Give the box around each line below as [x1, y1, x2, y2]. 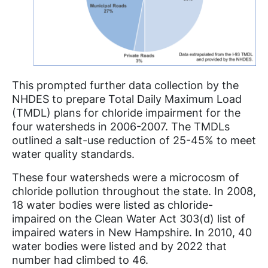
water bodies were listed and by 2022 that [12, 239, 227, 252]
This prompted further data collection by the [12, 78, 239, 92]
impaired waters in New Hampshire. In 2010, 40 [12, 226, 252, 239]
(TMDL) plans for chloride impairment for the [12, 106, 240, 119]
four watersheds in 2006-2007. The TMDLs [12, 120, 230, 133]
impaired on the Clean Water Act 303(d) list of [12, 212, 245, 225]
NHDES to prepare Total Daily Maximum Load [12, 92, 242, 105]
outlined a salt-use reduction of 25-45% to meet [12, 133, 256, 147]
